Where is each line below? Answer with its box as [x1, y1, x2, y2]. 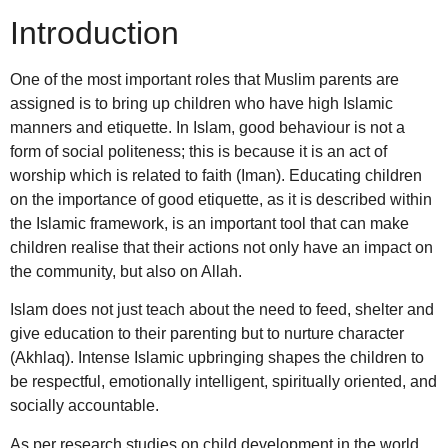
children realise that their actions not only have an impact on [10, 239, 433, 256]
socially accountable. [10, 397, 159, 415]
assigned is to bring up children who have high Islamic [10, 95, 393, 112]
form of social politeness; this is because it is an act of [10, 143, 387, 160]
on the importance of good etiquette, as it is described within [10, 191, 432, 208]
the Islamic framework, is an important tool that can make [10, 215, 409, 232]
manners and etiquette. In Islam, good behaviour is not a [10, 119, 405, 136]
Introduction [10, 15, 179, 51]
